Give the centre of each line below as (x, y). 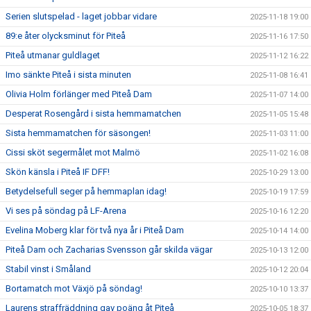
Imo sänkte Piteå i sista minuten (68, 74)
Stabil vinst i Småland (48, 269)
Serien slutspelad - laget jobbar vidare (81, 16)
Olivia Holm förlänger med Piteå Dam (79, 94)
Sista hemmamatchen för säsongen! (78, 133)
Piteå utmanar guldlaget (53, 55)
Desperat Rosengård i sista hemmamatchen (93, 113)
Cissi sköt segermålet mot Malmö (73, 152)
